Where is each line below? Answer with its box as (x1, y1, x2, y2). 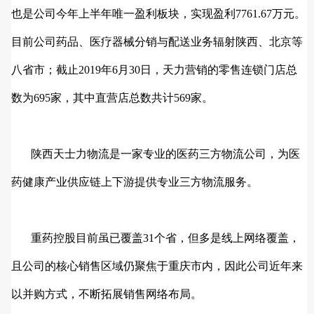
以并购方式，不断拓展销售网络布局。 (11, 288, 202, 301)
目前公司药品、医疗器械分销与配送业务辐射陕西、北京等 (11, 36, 303, 48)
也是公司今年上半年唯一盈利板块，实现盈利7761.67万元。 (11, 8, 306, 20)
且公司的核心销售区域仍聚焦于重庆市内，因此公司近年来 (11, 260, 303, 273)
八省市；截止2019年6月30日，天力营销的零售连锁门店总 (11, 64, 297, 76)
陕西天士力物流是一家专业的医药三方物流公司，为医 (11, 148, 300, 161)
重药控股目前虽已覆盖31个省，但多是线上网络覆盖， (11, 232, 300, 245)
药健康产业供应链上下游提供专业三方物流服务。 (11, 176, 258, 189)
